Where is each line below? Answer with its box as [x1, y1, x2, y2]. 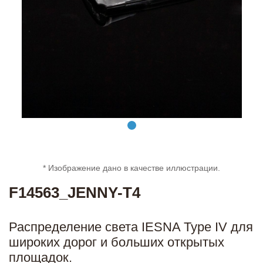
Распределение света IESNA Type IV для [9, 220, 253, 234]
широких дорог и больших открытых [9, 235, 224, 249]
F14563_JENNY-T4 [9, 184, 140, 201]
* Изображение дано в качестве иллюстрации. [43, 163, 220, 173]
